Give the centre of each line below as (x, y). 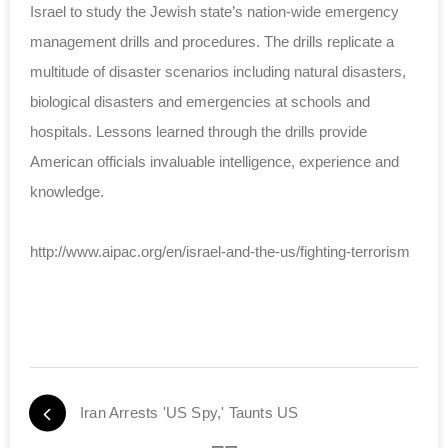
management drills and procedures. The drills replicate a (212, 42)
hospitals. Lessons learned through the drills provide (198, 132)
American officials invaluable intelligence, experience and (214, 162)
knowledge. (67, 192)
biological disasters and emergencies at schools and (200, 102)
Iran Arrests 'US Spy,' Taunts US (189, 413)
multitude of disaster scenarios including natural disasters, (218, 72)
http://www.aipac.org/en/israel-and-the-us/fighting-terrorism (220, 252)
